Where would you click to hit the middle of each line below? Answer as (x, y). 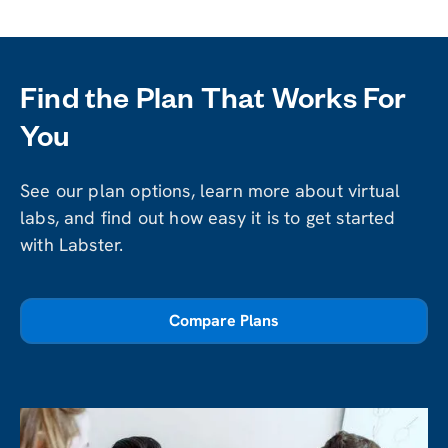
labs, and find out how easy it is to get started (208, 217)
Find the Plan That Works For (213, 103)
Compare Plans (224, 320)
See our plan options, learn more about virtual (210, 190)
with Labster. (72, 244)
